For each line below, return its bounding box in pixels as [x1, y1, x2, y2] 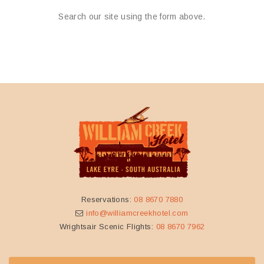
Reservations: [81, 195, 134, 204]
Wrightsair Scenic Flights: [59, 222, 156, 231]
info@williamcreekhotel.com [86, 209, 189, 217]
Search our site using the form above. [58, 12, 206, 21]
